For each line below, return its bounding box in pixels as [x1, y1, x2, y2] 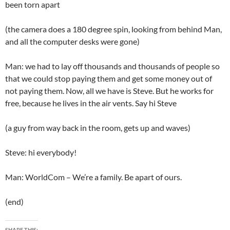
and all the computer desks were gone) [5, 36, 140, 47]
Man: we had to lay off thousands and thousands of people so [5, 61, 220, 71]
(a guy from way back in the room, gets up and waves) [5, 123, 190, 133]
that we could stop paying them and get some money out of [5, 73, 212, 84]
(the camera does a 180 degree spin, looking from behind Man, [5, 24, 222, 34]
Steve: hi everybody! [5, 147, 76, 158]
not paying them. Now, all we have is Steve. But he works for [5, 86, 214, 96]
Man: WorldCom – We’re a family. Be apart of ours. [5, 172, 182, 182]
